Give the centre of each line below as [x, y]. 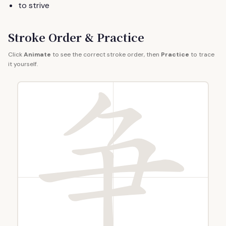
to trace [202, 54]
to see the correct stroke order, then [106, 54]
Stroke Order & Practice [76, 37]
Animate [37, 54]
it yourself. [23, 64]
